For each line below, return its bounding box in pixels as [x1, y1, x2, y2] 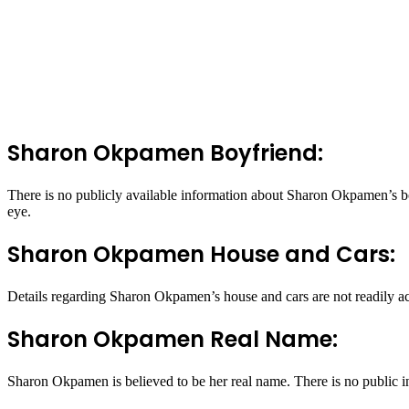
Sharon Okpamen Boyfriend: [7, 138, 323, 169]
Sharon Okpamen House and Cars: [7, 239, 395, 270]
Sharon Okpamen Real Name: [7, 323, 338, 354]
